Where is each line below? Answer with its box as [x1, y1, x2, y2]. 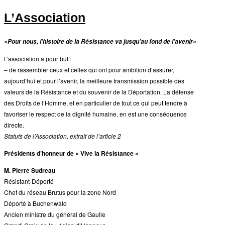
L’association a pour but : [4, 54, 71, 63]
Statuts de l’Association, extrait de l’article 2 [4, 132, 121, 141]
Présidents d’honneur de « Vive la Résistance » [4, 149, 139, 158]
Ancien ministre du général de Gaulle [4, 210, 105, 219]
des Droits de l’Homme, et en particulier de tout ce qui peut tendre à [4, 98, 187, 107]
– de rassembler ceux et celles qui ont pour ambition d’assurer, [4, 65, 174, 74]
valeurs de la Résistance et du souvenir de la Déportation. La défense [4, 87, 194, 96]
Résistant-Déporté [4, 177, 54, 186]
